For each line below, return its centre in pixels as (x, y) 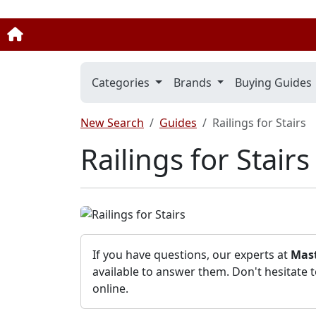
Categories (122, 82)
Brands (194, 82)
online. (110, 289)
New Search (112, 122)
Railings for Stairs (259, 122)
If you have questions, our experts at (192, 255)
